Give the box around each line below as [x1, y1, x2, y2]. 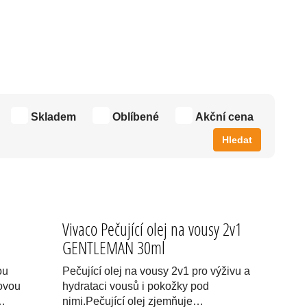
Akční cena [195, 111, 254, 123]
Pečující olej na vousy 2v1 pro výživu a [62, 265, 250, 277]
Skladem [31, 111, 76, 123]
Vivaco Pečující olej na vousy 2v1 [62, 218, 242, 241]
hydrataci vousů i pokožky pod [62, 280, 209, 292]
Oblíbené [112, 111, 159, 123]
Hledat [222, 134, 252, 145]
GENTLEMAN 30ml [62, 236, 165, 259]
